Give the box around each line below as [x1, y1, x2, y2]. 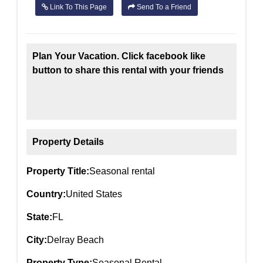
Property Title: [26, 166, 89, 177]
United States [66, 189, 122, 200]
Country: [26, 189, 66, 200]
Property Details [32, 137, 104, 147]
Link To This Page [48, 3, 107, 12]
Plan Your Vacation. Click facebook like [32, 51, 205, 62]
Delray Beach [47, 235, 104, 245]
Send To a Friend [135, 3, 191, 12]
